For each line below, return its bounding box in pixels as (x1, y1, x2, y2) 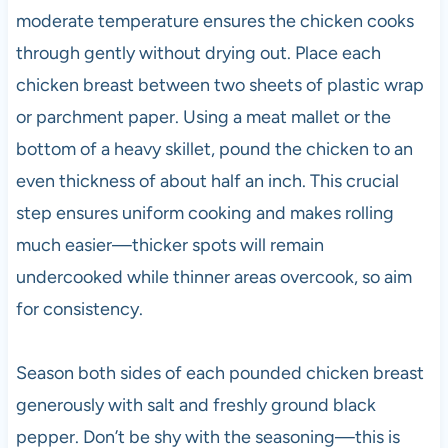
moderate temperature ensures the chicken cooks (15, 9, 414, 32)
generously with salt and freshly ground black (15, 393, 376, 416)
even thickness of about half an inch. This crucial (15, 169, 399, 192)
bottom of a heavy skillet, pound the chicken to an (15, 137, 413, 160)
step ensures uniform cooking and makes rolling (15, 201, 394, 224)
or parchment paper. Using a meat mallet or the (15, 105, 391, 128)
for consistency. (15, 297, 143, 320)
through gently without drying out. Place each (15, 41, 381, 64)
